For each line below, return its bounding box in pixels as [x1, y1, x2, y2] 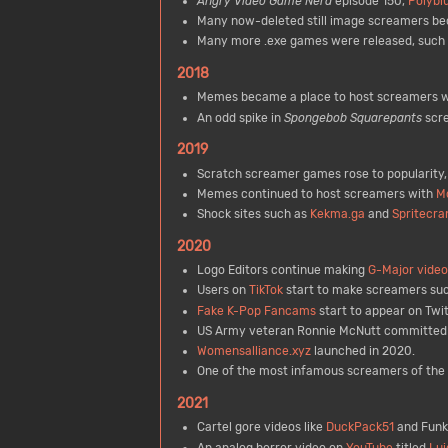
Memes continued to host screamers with [196, 186, 436, 201]
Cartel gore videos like [196, 420, 326, 435]
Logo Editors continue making [196, 263, 368, 278]
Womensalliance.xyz [196, 344, 311, 359]
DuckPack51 [325, 420, 394, 435]
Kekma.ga [309, 207, 365, 222]
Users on [196, 283, 249, 298]
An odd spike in [196, 110, 284, 125]
